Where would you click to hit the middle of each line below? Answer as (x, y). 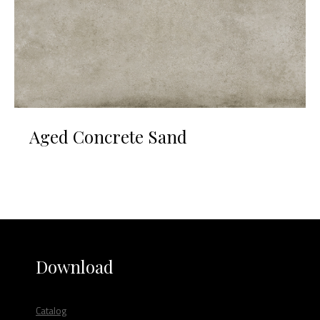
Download (75, 266)
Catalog (51, 310)
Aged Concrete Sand (108, 136)
